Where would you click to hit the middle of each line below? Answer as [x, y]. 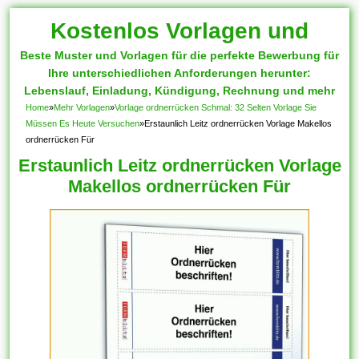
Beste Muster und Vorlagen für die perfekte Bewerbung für [179, 55]
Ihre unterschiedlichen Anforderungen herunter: [179, 73]
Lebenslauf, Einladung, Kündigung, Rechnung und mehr [179, 91]
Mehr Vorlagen [82, 107]
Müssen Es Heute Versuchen [83, 123]
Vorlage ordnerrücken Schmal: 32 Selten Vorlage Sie [216, 107]
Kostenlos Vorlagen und [179, 31]
